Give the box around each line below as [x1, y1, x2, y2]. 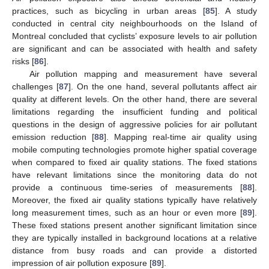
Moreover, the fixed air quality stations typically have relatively [12, 195, 257, 205]
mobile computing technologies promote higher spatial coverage [12, 145, 257, 155]
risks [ [12, 56, 34, 67]
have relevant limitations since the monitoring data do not [12, 170, 257, 180]
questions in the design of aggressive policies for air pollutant [12, 119, 257, 130]
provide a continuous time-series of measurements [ [12, 183, 243, 193]
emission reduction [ [12, 132, 94, 142]
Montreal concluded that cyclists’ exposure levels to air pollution [12, 31, 257, 41]
